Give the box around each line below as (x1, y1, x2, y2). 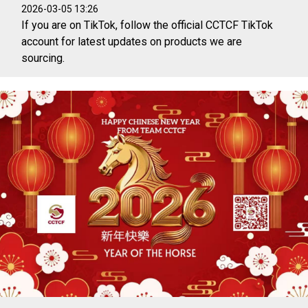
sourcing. (21, 51, 65, 65)
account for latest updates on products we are (21, 34, 243, 48)
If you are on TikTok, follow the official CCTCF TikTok (21, 18, 274, 32)
